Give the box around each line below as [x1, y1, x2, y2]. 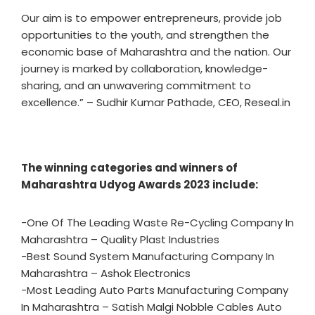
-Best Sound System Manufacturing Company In [21, 249, 274, 264]
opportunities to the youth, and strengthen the [21, 27, 269, 42]
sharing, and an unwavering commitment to [21, 78, 251, 93]
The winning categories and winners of [21, 160, 238, 175]
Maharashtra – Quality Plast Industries [21, 232, 219, 247]
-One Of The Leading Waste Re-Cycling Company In [21, 215, 294, 230]
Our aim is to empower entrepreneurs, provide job [21, 11, 282, 25]
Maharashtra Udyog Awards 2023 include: [21, 177, 258, 192]
